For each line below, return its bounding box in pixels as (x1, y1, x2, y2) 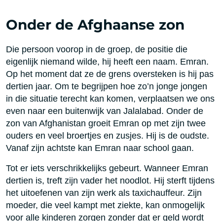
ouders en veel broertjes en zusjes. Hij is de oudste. (6, 130, 209, 141)
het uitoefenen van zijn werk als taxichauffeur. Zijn (6, 187, 202, 198)
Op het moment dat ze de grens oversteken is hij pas (6, 69, 214, 79)
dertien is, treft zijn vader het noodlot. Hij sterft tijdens (6, 175, 215, 186)
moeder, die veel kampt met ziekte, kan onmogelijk (6, 200, 205, 211)
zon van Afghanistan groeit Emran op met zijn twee (6, 118, 206, 129)
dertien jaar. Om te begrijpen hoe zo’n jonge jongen (6, 81, 207, 92)
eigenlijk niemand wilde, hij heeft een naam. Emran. (6, 56, 209, 67)
